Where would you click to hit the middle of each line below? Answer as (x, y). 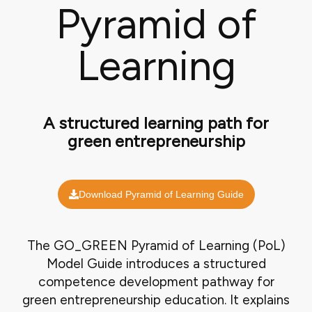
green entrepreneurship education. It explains (156, 299)
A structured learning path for (156, 123)
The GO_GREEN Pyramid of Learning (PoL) (156, 245)
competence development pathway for (156, 281)
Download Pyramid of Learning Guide (161, 194)
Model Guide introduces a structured (156, 263)
